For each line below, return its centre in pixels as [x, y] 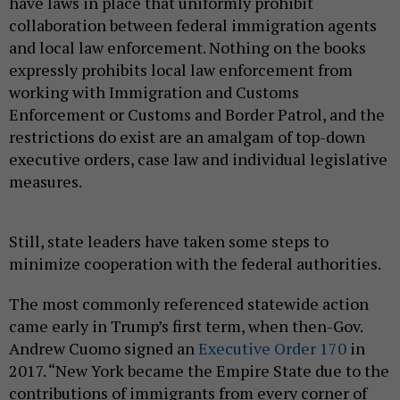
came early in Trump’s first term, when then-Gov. [186, 325]
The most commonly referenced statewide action [189, 303]
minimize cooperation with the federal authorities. [196, 263]
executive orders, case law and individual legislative [198, 158]
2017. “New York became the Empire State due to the [199, 370]
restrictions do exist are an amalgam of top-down [187, 136]
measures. [46, 181]
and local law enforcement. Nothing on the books [187, 47]
